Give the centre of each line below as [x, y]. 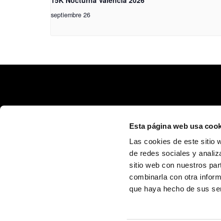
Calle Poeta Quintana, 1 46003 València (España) [115, 166]
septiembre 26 [71, 15]
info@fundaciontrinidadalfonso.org [95, 175]
